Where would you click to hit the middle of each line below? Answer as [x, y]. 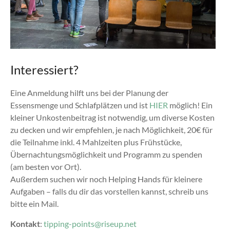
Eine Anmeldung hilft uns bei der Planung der [89, 93]
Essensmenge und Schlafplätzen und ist [80, 105]
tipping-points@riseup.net [90, 224]
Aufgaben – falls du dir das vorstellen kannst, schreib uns [109, 191]
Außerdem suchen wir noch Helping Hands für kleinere [106, 179]
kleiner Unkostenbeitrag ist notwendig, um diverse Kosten [112, 118]
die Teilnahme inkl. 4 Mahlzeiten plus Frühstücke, [96, 142]
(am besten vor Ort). [45, 167]
